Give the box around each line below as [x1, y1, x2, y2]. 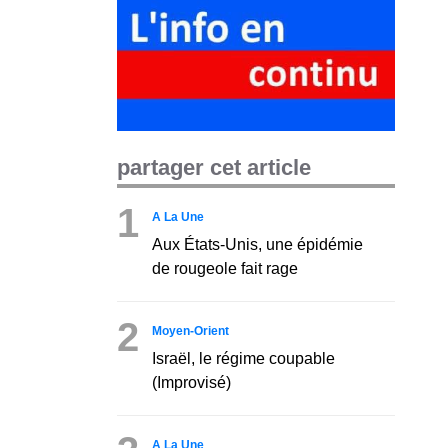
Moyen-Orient [152, 323, 229, 338]
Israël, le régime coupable [152, 349, 335, 367]
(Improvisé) [152, 373, 231, 391]
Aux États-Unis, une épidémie [152, 235, 363, 253]
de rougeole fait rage [152, 259, 298, 277]
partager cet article [117, 154, 311, 180]
